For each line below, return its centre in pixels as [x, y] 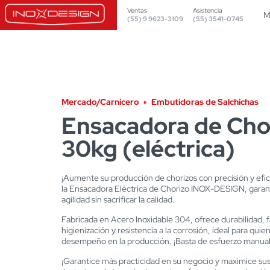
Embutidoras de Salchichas [205, 102]
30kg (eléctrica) [148, 149]
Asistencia [207, 10]
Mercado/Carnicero [100, 102]
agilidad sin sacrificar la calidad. [118, 199]
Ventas [137, 10]
